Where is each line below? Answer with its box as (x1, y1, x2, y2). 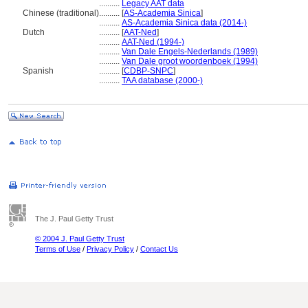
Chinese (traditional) (23, 8, 99, 18)
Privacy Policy (87, 245, 134, 253)
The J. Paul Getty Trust (35, 214, 113, 223)
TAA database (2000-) (122, 76, 203, 85)
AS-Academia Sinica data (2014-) (122, 18, 247, 27)
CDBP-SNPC (124, 66, 173, 76)
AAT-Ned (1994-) (122, 37, 184, 47)
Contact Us (140, 245, 178, 253)
